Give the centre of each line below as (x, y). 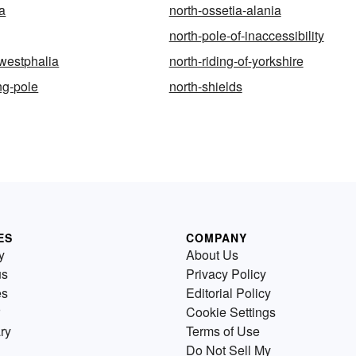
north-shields (205, 86)
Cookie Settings (231, 311)
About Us (212, 254)
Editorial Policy (228, 292)
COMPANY (217, 237)
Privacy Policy (226, 273)
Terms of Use (223, 331)
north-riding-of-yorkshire (236, 60)
